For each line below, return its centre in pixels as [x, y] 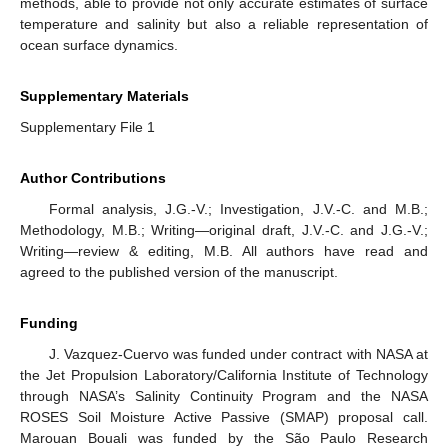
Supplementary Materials [104, 95]
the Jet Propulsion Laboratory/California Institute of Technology [224, 374]
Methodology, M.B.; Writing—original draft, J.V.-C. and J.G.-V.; [224, 229]
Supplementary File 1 [87, 126]
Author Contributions [93, 177]
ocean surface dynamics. [99, 44]
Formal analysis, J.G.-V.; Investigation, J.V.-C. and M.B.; [238, 208]
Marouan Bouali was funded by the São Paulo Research [224, 437]
